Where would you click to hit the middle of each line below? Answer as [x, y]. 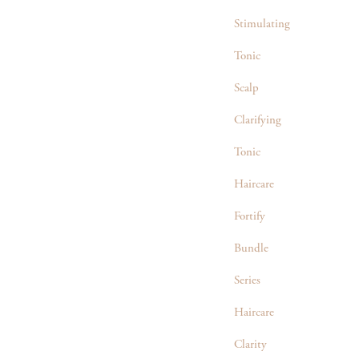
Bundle [251, 249]
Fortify [250, 217]
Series [247, 281]
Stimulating [262, 25]
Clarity [250, 345]
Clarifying [258, 121]
